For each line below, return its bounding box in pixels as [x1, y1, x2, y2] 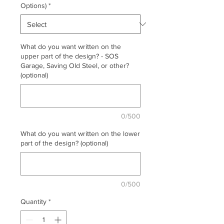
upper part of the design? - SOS [20, 51, 118, 60]
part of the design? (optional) [20, 138, 108, 147]
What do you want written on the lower [20, 129, 140, 137]
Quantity [20, 197, 46, 205]
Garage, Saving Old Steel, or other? [20, 61, 129, 69]
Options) [20, 1, 46, 9]
